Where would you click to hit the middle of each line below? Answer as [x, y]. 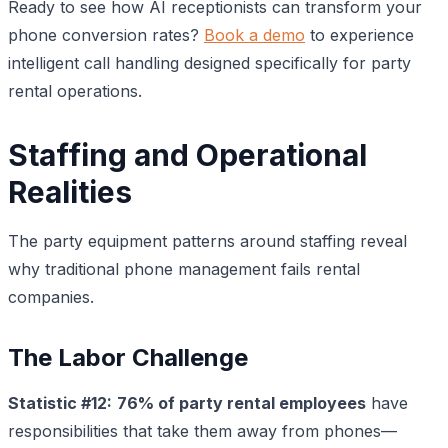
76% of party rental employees [241, 402]
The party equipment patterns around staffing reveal [207, 240]
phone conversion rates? [106, 34]
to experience [359, 34]
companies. [51, 296]
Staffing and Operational [187, 154]
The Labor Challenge [128, 357]
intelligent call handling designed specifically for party [209, 62]
